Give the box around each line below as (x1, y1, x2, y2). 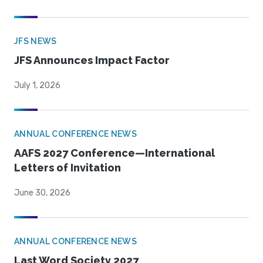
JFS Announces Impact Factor (14, 54, 170, 67)
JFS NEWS (14, 36, 57, 46)
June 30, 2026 (14, 188, 70, 198)
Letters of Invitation (14, 161, 121, 174)
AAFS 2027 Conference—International (14, 147, 215, 160)
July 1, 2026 (14, 80, 60, 91)
